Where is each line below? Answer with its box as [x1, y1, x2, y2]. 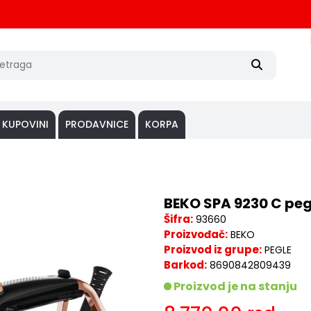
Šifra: [164, 212, 193, 226]
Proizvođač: [164, 227, 228, 242]
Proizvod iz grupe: [164, 242, 262, 257]
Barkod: [164, 258, 207, 272]
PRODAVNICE [65, 117, 128, 131]
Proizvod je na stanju [171, 278, 298, 294]
